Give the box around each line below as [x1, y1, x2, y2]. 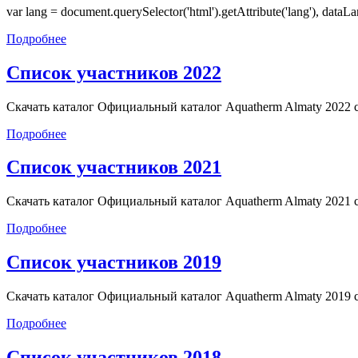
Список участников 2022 [6, 62, 221, 83]
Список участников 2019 [6, 252, 221, 273]
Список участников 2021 [6, 157, 221, 178]
